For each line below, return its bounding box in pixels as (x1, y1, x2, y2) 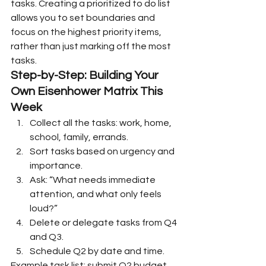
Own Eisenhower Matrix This (11, 85, 165, 97)
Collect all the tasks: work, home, (30, 118, 173, 128)
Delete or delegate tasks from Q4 (30, 217, 179, 227)
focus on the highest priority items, (11, 27, 163, 37)
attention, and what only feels (30, 189, 163, 199)
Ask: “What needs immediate (30, 175, 157, 185)
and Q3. (30, 232, 64, 242)
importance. (30, 160, 83, 170)
